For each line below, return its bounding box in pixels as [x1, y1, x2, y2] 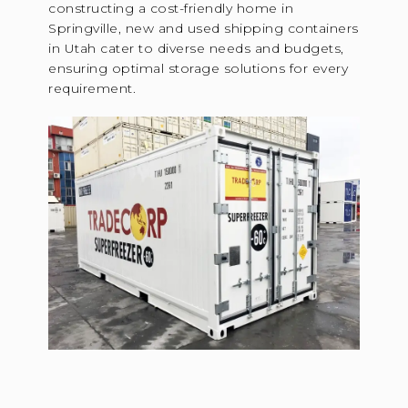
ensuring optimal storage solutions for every [48, 59, 349, 76]
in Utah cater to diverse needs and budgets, [48, 39, 344, 56]
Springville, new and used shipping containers [48, 19, 359, 36]
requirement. [48, 79, 137, 97]
